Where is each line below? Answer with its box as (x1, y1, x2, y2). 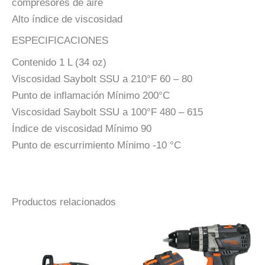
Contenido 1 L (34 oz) (12, 56, 106, 68)
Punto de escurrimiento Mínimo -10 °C (12, 139, 181, 151)
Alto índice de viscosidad (12, 13, 122, 25)
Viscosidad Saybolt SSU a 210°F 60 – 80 (12, 73, 192, 85)
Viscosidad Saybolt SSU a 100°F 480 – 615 (12, 106, 203, 118)
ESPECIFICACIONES (12, 35, 108, 47)
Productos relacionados (12, 196, 116, 208)
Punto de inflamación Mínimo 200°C (12, 89, 170, 101)
